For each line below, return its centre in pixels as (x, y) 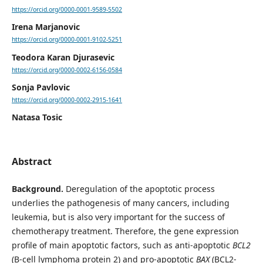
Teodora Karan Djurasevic (63, 57)
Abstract (31, 161)
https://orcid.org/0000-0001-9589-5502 (67, 10)
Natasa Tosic (37, 117)
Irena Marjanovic (45, 27)
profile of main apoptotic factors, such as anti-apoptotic (122, 245)
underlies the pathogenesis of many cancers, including (120, 203)
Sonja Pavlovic (41, 87)
